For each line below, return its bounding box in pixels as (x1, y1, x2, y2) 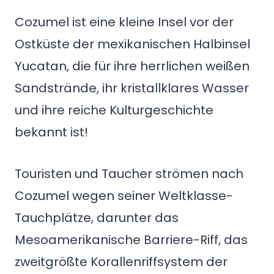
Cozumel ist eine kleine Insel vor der (15, 13, 234, 31)
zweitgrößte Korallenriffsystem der (15, 253, 228, 270)
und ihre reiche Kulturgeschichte (15, 102, 213, 119)
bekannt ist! (15, 124, 88, 141)
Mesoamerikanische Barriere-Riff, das (15, 231, 248, 248)
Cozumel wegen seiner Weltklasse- (15, 187, 233, 204)
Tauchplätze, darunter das (15, 209, 179, 226)
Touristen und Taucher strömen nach (15, 165, 243, 182)
